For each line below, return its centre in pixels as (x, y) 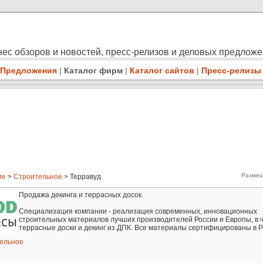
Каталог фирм (93, 70)
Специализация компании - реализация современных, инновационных (138, 212)
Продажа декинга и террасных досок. (81, 195)
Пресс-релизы (231, 70)
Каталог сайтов (162, 70)
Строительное (38, 177)
